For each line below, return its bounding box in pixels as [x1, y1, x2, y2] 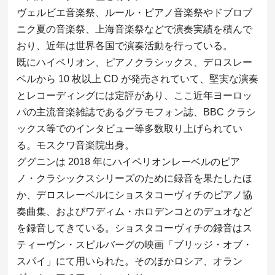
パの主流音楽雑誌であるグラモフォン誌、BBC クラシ [16, 106, 256, 117]
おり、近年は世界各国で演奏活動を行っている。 [16, 40, 233, 51]
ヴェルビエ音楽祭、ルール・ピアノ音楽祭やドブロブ [16, 7, 252, 18]
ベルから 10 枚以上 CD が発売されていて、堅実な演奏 [16, 73, 258, 84]
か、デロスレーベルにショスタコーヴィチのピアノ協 [16, 189, 252, 200]
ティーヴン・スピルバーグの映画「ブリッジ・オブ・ [16, 239, 252, 250]
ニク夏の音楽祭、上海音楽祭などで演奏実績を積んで [16, 23, 252, 34]
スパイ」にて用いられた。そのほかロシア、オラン [16, 255, 242, 266]
